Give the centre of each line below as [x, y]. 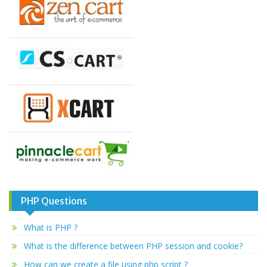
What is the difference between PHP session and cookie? [133, 246]
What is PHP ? [51, 227]
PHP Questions [54, 201]
